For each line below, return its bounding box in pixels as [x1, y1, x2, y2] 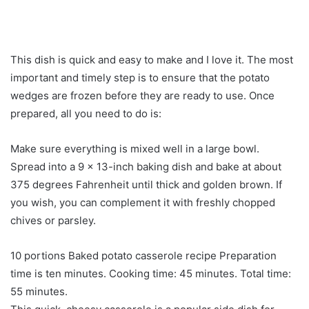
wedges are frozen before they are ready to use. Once [10, 89, 275, 102]
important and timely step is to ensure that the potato [10, 71, 270, 84]
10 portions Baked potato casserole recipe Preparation [10, 249, 277, 262]
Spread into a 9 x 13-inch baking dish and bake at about [10, 160, 281, 173]
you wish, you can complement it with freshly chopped [10, 196, 275, 209]
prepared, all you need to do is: [10, 107, 161, 120]
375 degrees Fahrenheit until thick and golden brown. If [10, 178, 282, 191]
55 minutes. [10, 285, 68, 298]
